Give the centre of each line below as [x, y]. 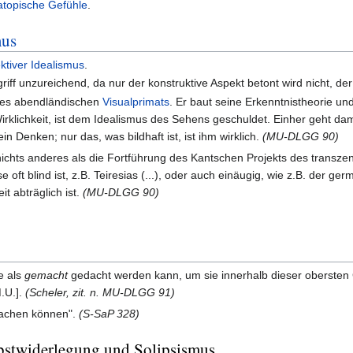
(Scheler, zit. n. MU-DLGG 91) [100, 292]
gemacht [46, 275]
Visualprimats [136, 101]
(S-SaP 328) [109, 313]
